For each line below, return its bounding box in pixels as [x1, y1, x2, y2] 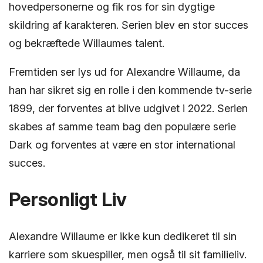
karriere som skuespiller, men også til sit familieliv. [9, 248, 247, 261]
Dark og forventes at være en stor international [9, 138, 235, 151]
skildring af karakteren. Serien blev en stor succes [9, 18, 248, 31]
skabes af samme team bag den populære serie [9, 120, 236, 133]
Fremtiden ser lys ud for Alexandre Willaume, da [9, 65, 240, 78]
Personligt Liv [9, 187, 127, 211]
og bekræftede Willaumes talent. [9, 36, 164, 49]
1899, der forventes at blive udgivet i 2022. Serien [9, 102, 248, 114]
